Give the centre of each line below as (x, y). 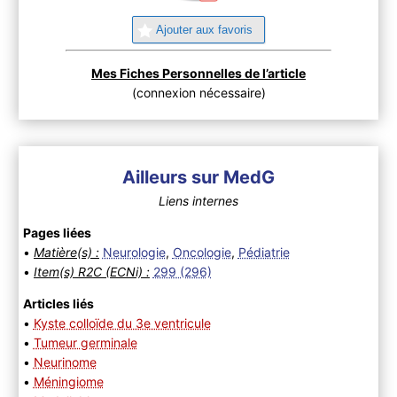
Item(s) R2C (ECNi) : (91, 271)
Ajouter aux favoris (205, 29)
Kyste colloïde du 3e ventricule (122, 323)
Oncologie (202, 252)
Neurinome (65, 362)
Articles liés (58, 303)
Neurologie (134, 252)
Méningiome (68, 381)
